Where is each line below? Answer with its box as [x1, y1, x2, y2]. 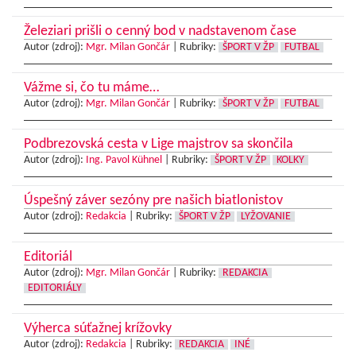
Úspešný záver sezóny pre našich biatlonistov [24, 192, 283, 208]
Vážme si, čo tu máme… [24, 79, 159, 95]
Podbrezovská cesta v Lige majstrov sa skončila [24, 136, 293, 152]
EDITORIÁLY [28, 282, 82, 293]
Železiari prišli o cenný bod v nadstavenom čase [24, 23, 296, 39]
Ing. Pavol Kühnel [86, 154, 162, 165]
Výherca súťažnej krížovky [24, 320, 172, 336]
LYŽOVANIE [241, 211, 291, 222]
